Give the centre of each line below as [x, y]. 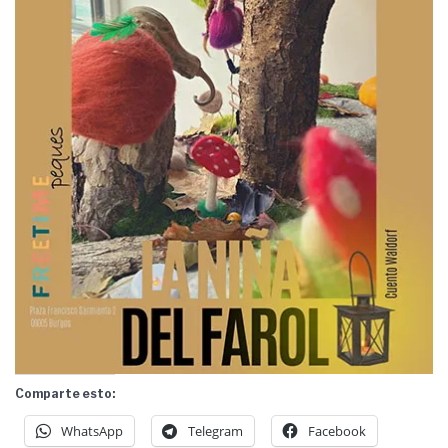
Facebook [337, 430]
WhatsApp [92, 430]
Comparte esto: [65, 393]
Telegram [215, 430]
